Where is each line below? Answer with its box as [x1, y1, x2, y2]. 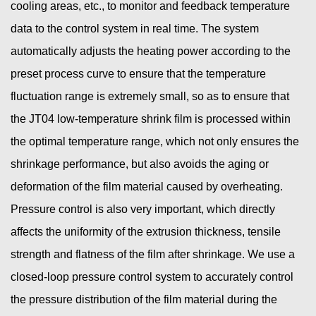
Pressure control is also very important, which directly [11, 203, 275, 216]
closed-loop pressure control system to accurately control [11, 271, 293, 284]
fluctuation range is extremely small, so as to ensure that [11, 90, 289, 103]
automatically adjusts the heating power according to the [11, 45, 291, 58]
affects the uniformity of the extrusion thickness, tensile [11, 226, 281, 238]
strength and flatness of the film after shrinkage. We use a [11, 248, 295, 261]
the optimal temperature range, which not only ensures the [11, 135, 299, 148]
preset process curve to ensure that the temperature [11, 68, 266, 80]
